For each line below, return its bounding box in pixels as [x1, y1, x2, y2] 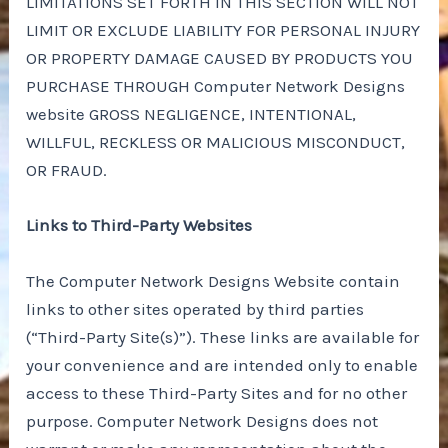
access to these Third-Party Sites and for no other [26, 382, 408, 403]
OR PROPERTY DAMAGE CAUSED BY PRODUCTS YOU [26, 48, 414, 69]
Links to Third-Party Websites [26, 215, 253, 236]
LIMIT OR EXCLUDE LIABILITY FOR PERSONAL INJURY [26, 20, 421, 41]
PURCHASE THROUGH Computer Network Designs [26, 76, 406, 97]
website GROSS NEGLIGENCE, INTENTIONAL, [26, 104, 357, 125]
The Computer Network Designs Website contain [26, 270, 401, 291]
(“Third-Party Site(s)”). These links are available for [26, 326, 420, 347]
